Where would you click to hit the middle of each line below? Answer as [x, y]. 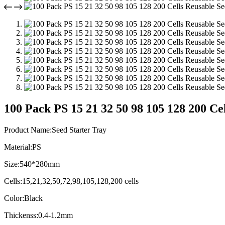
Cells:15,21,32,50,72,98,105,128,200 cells [71, 181]
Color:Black [23, 198]
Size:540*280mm [32, 164]
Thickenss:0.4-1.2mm [38, 215]
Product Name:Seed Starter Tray [55, 130]
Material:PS [23, 147]
